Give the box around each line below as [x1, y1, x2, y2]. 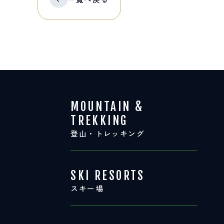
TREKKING [70, 113, 128, 128]
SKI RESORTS [70, 168, 145, 183]
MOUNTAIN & [70, 99, 144, 114]
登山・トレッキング [70, 127, 145, 138]
